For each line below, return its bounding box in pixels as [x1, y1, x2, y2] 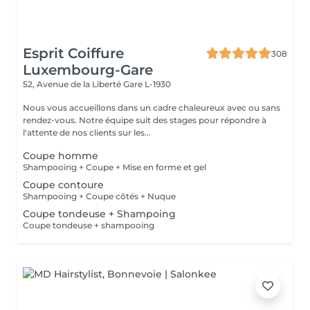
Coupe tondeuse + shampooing [23, 220, 154, 230]
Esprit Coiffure [23, 45, 124, 62]
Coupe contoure [23, 179, 104, 191]
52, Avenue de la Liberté [23, 79, 123, 89]
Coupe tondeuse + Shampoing [23, 208, 176, 220]
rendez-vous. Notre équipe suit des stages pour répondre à [23, 115, 266, 125]
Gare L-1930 [123, 79, 171, 89]
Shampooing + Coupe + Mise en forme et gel [23, 162, 206, 172]
